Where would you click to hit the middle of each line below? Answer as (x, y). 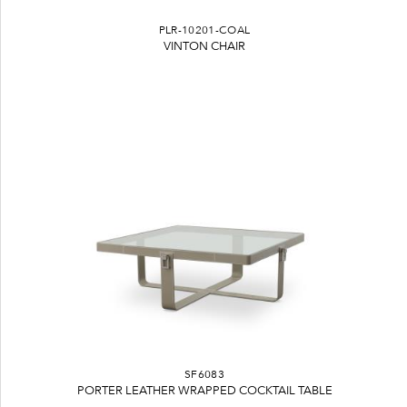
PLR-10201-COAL (204, 30)
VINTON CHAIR (204, 45)
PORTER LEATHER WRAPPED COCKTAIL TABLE (204, 390)
